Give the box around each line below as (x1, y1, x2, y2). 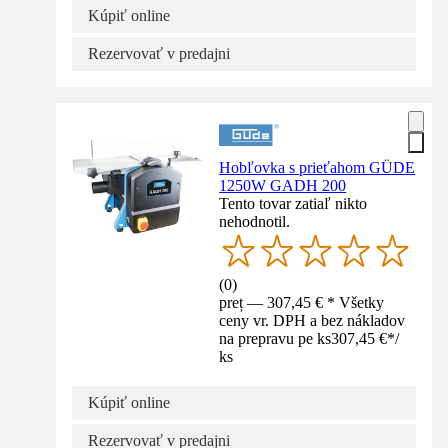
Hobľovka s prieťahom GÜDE (219, 158, 416, 176)
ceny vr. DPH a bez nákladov (219, 311, 406, 329)
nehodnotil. (219, 212, 291, 230)
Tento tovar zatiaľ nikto (219, 194, 368, 212)
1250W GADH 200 (219, 176, 347, 194)
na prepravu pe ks (219, 329, 332, 347)
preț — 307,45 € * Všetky (219, 293, 385, 311)
